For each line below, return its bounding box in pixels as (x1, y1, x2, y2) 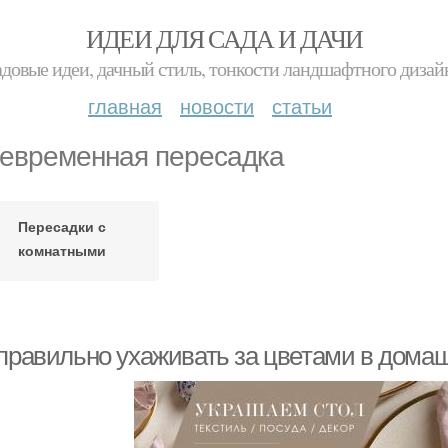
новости (180, 91, 254, 120)
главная (88, 91, 162, 120)
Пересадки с (17, 215, 106, 236)
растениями (19, 263, 104, 284)
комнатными (17, 239, 106, 260)
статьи (272, 91, 332, 120)
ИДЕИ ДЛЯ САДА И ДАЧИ (85, 21, 363, 55)
